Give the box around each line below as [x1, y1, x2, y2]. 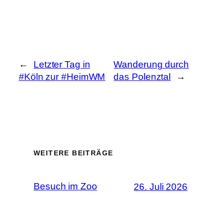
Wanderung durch [113, 59, 189, 70]
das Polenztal [113, 71, 171, 82]
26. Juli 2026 [134, 181, 187, 192]
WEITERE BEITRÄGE [34, 149, 113, 157]
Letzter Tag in [33, 59, 90, 70]
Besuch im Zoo [34, 181, 97, 192]
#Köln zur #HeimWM [19, 71, 106, 82]
